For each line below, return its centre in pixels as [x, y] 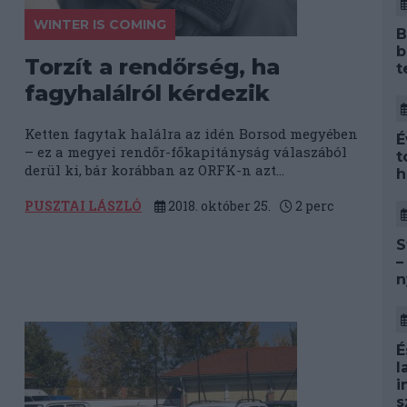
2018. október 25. [218, 206]
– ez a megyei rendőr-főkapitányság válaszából [186, 152]
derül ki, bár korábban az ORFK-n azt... [155, 170]
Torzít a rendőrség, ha [153, 67]
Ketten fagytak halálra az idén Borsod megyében [192, 134]
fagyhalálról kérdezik [148, 93]
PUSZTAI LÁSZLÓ [84, 206]
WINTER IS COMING [100, 25]
